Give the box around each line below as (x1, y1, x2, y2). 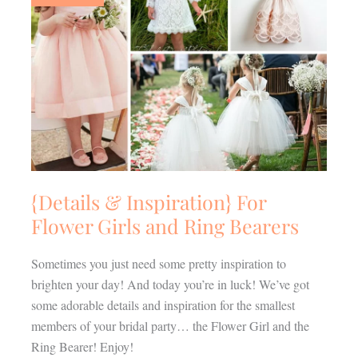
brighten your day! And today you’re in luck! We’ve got (30, 275, 309, 292)
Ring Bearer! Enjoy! (30, 337, 133, 355)
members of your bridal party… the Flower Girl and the (30, 316, 309, 334)
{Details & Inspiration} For (30, 188, 266, 215)
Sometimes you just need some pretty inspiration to (30, 254, 286, 272)
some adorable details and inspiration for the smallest (30, 296, 295, 313)
